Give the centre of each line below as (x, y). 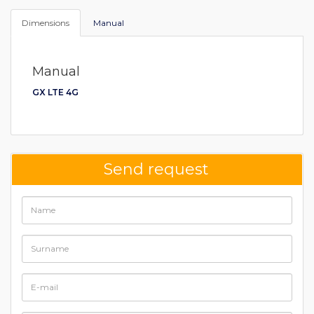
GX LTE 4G (55, 92)
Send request (156, 169)
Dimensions (46, 22)
